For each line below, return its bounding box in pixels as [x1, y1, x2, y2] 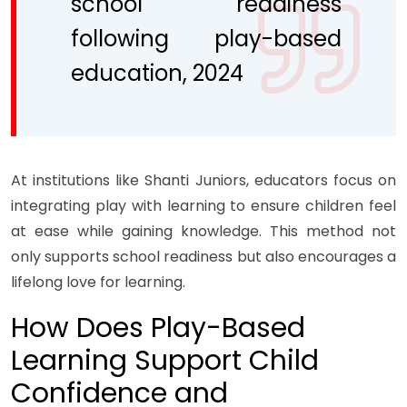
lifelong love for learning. [11, 272, 185, 293]
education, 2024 [71, 58, 243, 89]
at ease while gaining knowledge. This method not [11, 221, 396, 243]
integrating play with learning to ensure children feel [11, 195, 396, 217]
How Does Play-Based [11, 309, 305, 348]
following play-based [71, 24, 342, 55]
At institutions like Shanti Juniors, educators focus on [11, 170, 396, 192]
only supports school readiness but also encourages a [11, 246, 396, 268]
